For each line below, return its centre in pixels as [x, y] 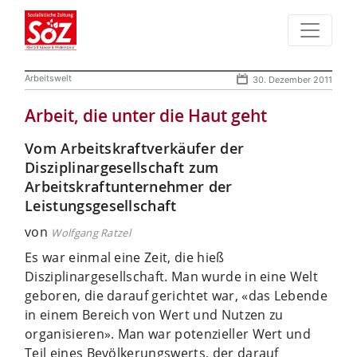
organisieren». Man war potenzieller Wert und [168, 333]
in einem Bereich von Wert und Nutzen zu [154, 314]
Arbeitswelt [48, 78]
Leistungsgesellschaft [101, 205]
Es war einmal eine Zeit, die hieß [125, 257]
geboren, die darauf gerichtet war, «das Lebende [177, 295]
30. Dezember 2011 [292, 79]
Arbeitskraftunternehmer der [129, 186]
